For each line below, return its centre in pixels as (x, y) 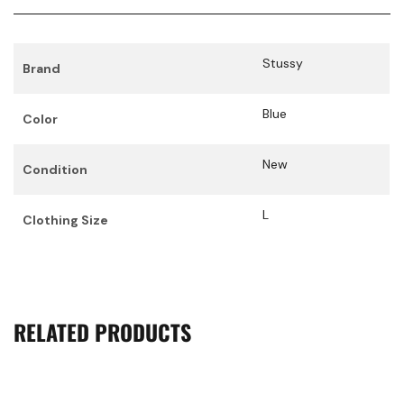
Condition (55, 170)
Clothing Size (65, 220)
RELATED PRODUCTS (102, 332)
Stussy (283, 64)
